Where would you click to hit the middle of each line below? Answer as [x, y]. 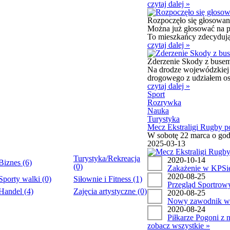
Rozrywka [164, 102]
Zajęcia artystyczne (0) [110, 191]
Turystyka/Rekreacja [107, 158]
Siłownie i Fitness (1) [108, 179]
